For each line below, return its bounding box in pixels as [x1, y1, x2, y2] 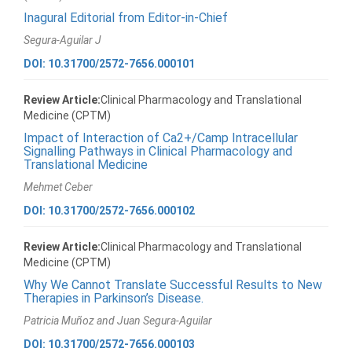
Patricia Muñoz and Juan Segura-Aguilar [24, 313, 212, 327]
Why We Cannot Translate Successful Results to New [24, 277, 322, 292]
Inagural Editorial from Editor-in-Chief [24, 9, 228, 25]
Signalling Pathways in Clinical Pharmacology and [24, 143, 292, 159]
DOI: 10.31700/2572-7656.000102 [24, 203, 195, 217]
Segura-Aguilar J [24, 33, 101, 46]
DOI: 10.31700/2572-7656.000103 [24, 337, 195, 350]
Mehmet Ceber [24, 180, 93, 193]
